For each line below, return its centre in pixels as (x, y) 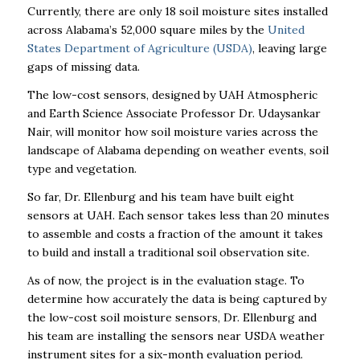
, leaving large (289, 49)
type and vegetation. (82, 169)
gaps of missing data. (83, 67)
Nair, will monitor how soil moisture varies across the (172, 132)
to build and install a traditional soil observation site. (168, 253)
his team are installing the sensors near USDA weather (176, 335)
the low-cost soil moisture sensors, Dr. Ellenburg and (172, 317)
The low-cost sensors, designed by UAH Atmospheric (172, 95)
